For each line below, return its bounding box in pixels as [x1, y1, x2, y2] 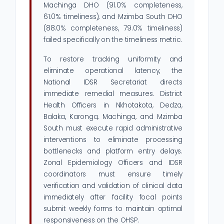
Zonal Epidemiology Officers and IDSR [43, 158, 182, 168]
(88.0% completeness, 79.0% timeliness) [43, 23, 182, 33]
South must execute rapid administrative [43, 123, 182, 133]
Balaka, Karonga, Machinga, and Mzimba [43, 112, 182, 122]
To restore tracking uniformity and [43, 54, 182, 64]
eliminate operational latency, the [43, 66, 182, 76]
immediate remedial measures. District [43, 89, 182, 99]
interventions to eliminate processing [43, 135, 182, 145]
